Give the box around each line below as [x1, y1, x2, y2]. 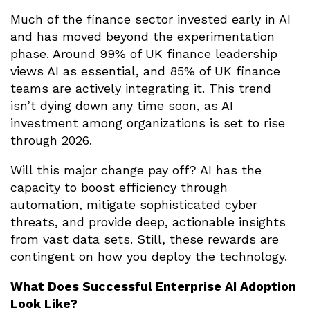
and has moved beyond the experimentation [10, 29, 275, 44]
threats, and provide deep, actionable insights [10, 215, 286, 230]
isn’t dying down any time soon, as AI [10, 98, 233, 113]
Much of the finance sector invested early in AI [10, 12, 291, 27]
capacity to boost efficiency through [10, 180, 228, 195]
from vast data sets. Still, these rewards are [10, 232, 279, 247]
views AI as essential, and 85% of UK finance [10, 64, 280, 79]
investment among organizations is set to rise [10, 116, 285, 131]
